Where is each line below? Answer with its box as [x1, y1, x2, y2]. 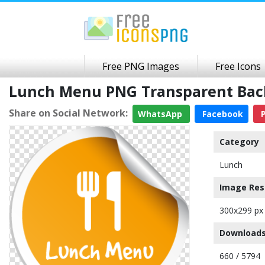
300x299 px [219, 205, 263, 216]
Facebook [200, 108, 243, 119]
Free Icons [215, 60, 261, 73]
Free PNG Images [102, 60, 179, 73]
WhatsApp [138, 108, 185, 119]
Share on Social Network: [9, 106, 128, 119]
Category [219, 136, 259, 147]
